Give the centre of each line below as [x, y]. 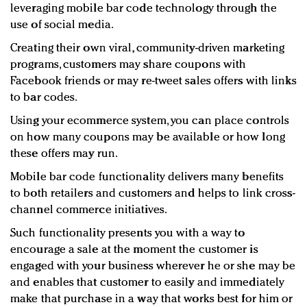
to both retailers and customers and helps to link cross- [153, 194]
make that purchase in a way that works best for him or [152, 299]
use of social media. [62, 25]
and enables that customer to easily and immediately [148, 283]
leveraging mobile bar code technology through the [144, 9]
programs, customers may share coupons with [128, 65]
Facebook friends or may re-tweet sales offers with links [153, 82]
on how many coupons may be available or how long [148, 138]
